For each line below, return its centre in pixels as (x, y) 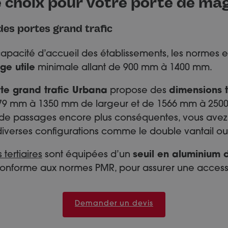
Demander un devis (114, 204)
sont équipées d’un (88, 155)
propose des (138, 91)
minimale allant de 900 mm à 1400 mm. (124, 68)
